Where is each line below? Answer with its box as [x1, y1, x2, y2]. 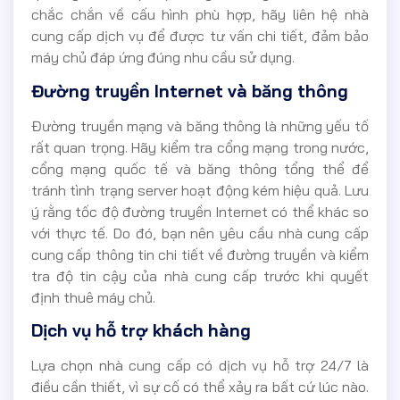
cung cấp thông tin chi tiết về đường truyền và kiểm [31, 245, 369, 263]
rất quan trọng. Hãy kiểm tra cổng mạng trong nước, [31, 137, 369, 156]
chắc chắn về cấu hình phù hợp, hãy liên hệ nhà [31, 5, 369, 24]
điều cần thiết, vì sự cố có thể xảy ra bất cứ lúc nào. [31, 377, 369, 396]
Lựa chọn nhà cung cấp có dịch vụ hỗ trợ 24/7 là [31, 355, 369, 374]
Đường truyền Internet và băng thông [31, 79, 348, 102]
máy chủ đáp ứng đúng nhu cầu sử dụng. [31, 48, 295, 67]
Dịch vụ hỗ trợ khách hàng [31, 319, 251, 341]
